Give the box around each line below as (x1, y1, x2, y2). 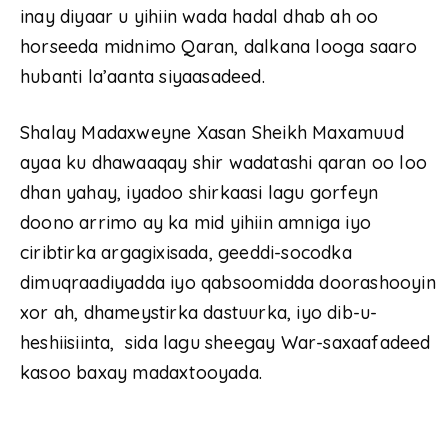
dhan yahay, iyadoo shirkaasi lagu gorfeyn (20, 180, 379, 204)
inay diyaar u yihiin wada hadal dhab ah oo (20, 4, 379, 28)
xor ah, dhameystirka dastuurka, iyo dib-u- (20, 300, 378, 324)
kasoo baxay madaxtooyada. (20, 360, 262, 384)
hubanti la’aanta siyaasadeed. (20, 64, 265, 88)
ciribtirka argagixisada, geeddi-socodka (20, 240, 352, 264)
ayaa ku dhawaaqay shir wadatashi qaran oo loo (20, 150, 428, 174)
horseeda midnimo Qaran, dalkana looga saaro (20, 34, 418, 58)
